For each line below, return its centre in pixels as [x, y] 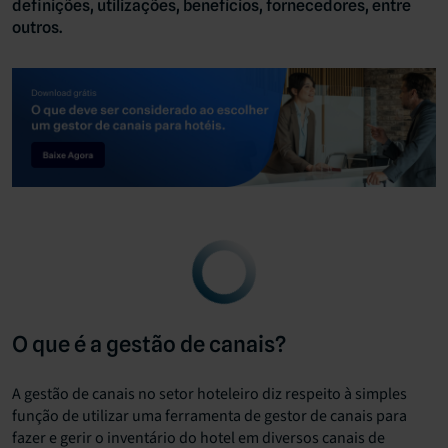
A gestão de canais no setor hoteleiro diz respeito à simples [209, 393]
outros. [37, 28]
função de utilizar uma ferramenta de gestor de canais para [209, 415]
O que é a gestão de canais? [149, 343]
